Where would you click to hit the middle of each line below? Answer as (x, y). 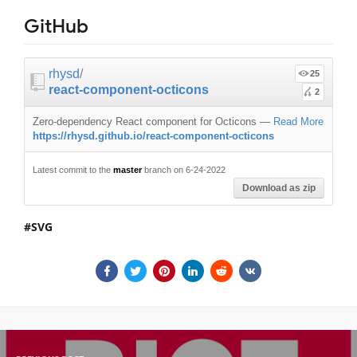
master (127, 170)
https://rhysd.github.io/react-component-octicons (153, 136)
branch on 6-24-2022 (184, 170)
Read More (298, 122)
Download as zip (279, 188)
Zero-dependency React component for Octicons (145, 122)
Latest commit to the (73, 170)
